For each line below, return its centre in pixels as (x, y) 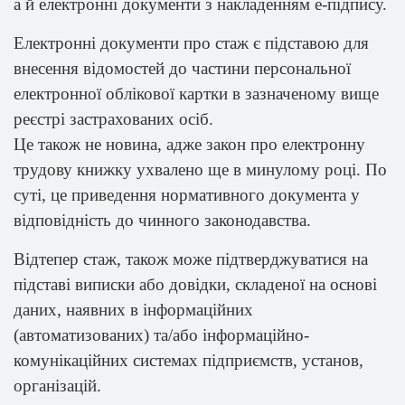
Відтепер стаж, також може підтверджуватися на (191, 259)
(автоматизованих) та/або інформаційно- (161, 335)
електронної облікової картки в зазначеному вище (196, 94)
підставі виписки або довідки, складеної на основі (195, 284)
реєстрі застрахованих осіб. (113, 119)
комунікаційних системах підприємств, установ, (188, 360)
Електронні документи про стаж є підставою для (191, 43)
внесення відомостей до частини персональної (182, 68)
